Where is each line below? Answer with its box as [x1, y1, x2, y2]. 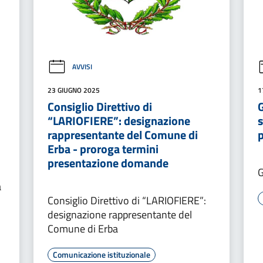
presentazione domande [47, 153, 168, 172]
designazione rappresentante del [47, 206, 192, 222]
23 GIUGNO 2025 [47, 84, 100, 96]
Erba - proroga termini [47, 139, 159, 158]
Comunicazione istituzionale [52, 248, 150, 261]
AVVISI [72, 61, 92, 73]
